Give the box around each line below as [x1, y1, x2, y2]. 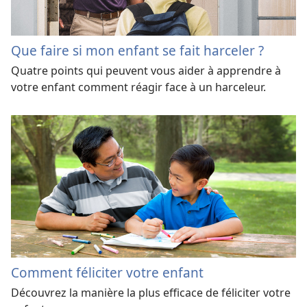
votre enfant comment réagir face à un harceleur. [11, 79, 266, 95]
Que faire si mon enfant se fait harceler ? [11, 41, 264, 60]
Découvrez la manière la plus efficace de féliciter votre [11, 284, 291, 300]
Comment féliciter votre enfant [11, 262, 204, 282]
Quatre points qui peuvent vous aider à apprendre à [11, 63, 281, 79]
